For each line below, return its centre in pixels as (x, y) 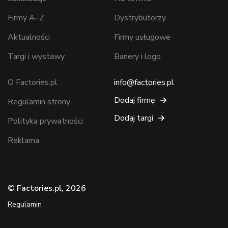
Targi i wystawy (36, 57)
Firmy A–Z (26, 18)
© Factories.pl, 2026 (47, 189)
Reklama (23, 141)
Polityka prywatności (45, 121)
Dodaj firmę (135, 101)
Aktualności (29, 37)
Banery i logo (137, 57)
